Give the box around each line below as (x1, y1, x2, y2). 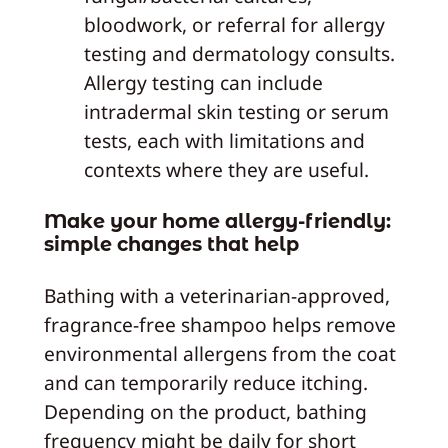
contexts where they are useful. (83, 156, 369, 184)
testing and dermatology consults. (83, 40, 395, 68)
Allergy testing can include (83, 69, 323, 97)
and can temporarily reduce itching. (43, 369, 368, 397)
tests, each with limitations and (83, 127, 365, 155)
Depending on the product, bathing (43, 398, 367, 426)
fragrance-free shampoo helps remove (43, 311, 396, 339)
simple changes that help (43, 231, 299, 256)
